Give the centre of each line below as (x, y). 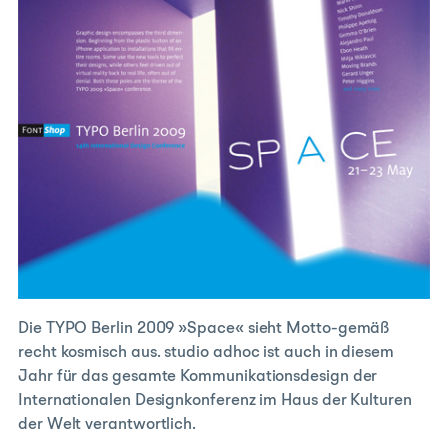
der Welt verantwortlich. (107, 424)
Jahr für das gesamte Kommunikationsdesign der (198, 376)
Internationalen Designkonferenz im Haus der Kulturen (215, 400)
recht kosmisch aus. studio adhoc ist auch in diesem (206, 352)
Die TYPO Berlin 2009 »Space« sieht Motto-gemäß (204, 328)
